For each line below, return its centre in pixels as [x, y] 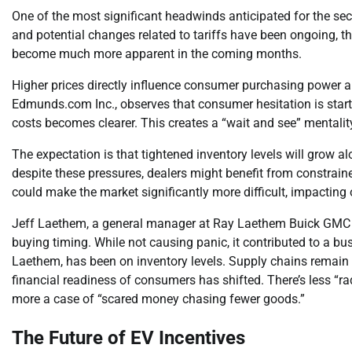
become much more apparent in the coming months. [157, 53]
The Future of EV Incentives [128, 338]
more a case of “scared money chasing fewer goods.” [158, 299]
